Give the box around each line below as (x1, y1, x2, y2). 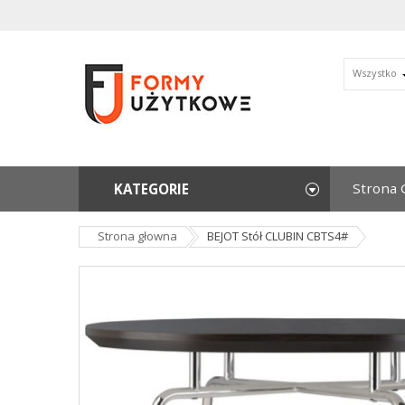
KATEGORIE (114, 180, 189, 198)
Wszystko (352, 66, 397, 80)
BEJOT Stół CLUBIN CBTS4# (207, 228, 348, 244)
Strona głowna (98, 228, 177, 244)
